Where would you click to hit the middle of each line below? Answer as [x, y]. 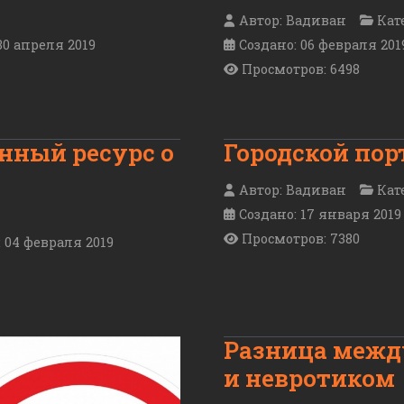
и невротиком [309, 377]
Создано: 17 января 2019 [320, 214]
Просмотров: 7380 [301, 238]
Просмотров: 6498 [301, 69]
